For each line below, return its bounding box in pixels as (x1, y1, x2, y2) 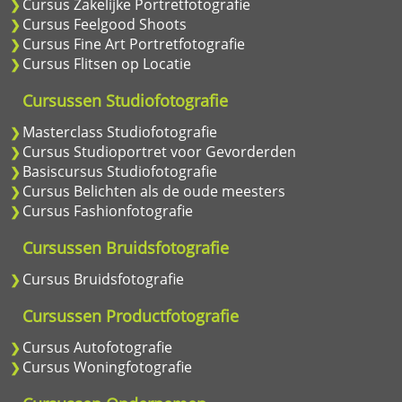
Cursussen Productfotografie (22, 305, 239, 327)
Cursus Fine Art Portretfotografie (22, 34, 245, 54)
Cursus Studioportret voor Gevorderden (22, 142, 296, 162)
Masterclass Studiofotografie (22, 122, 217, 142)
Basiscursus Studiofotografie (22, 162, 217, 181)
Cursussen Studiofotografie (22, 90, 228, 111)
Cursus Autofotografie (22, 337, 172, 357)
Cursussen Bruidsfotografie (22, 237, 229, 258)
